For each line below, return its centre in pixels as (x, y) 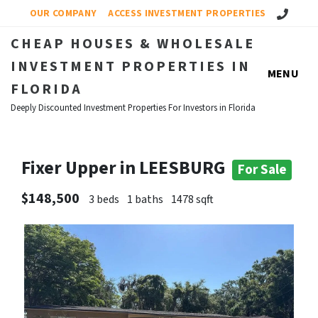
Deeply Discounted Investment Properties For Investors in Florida (133, 108)
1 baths (145, 199)
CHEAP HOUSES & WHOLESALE (133, 44)
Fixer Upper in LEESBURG (127, 168)
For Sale (262, 170)
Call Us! (291, 12)
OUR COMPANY (63, 13)
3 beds (104, 199)
